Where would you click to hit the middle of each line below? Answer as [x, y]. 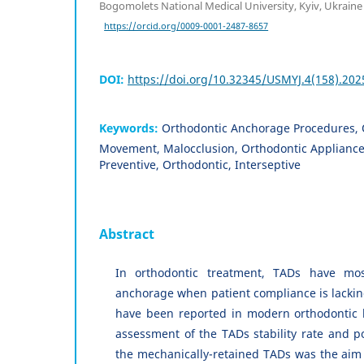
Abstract [127, 234]
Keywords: [130, 128]
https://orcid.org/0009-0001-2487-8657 [186, 26]
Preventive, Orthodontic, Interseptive [200, 165]
